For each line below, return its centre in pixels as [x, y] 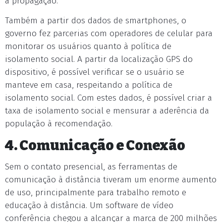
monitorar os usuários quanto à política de [88, 46]
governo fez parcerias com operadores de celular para [109, 33]
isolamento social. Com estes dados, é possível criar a [109, 98]
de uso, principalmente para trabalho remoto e [96, 193]
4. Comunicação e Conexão [95, 145]
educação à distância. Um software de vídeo [89, 205]
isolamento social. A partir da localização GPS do [99, 59]
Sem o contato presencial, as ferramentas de [91, 167]
